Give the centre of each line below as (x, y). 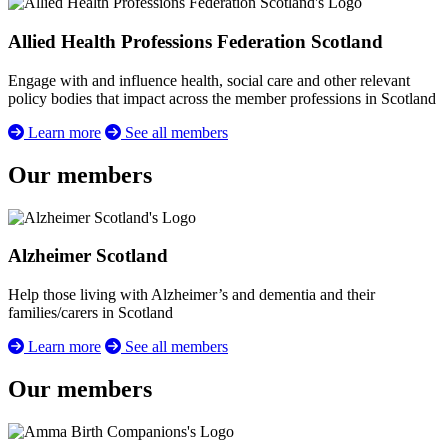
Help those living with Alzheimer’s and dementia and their (191, 295)
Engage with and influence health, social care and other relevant (209, 80)
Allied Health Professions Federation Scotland (195, 42)
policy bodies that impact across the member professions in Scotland (222, 98)
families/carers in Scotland (90, 313)
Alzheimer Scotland (88, 256)
